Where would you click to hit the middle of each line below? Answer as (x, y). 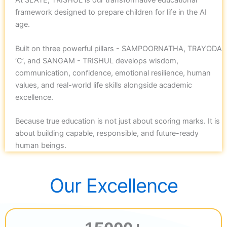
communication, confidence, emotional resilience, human (113, 73)
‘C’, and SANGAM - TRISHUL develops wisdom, (97, 61)
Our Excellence (113, 186)
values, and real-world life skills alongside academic (104, 85)
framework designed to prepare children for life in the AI (111, 12)
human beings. (41, 146)
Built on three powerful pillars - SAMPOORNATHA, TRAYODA (119, 48)
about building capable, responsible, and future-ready (107, 134)
